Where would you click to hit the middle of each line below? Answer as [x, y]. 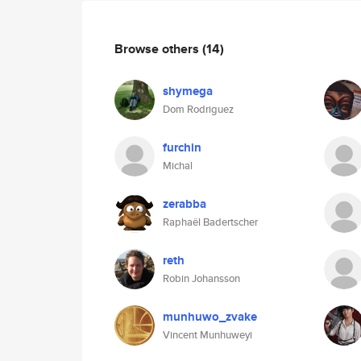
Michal [178, 166]
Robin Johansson [201, 278]
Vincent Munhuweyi [207, 335]
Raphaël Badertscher [210, 222]
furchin [182, 147]
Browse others [158, 48]
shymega [188, 91]
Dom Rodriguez [198, 109]
